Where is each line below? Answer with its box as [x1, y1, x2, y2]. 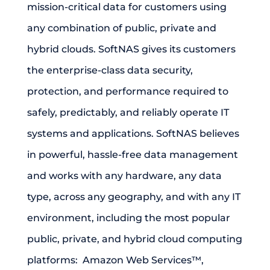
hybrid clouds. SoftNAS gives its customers [27, 43, 236, 55]
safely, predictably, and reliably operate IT [27, 107, 229, 118]
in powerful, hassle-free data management [27, 149, 238, 160]
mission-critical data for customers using [27, 1, 227, 13]
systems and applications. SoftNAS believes [27, 128, 239, 139]
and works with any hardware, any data [27, 170, 222, 181]
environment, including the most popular [27, 212, 230, 224]
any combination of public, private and [27, 22, 216, 34]
